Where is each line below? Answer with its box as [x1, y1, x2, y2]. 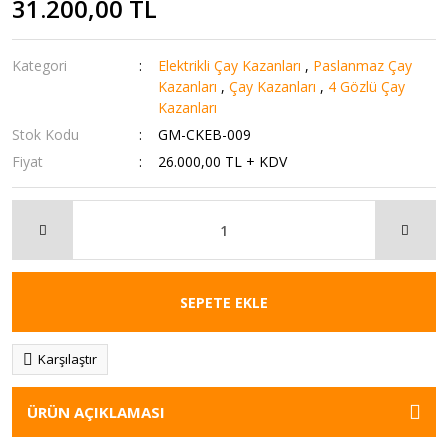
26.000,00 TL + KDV [158, 152, 288, 171]
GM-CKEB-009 [158, 125, 252, 144]
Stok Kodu [12, 125, 79, 144]
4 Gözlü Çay [328, 77, 406, 96]
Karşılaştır [38, 350, 97, 368]
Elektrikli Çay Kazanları [158, 56, 302, 75]
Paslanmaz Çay [313, 56, 413, 75]
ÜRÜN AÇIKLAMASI [27, 402, 165, 422]
